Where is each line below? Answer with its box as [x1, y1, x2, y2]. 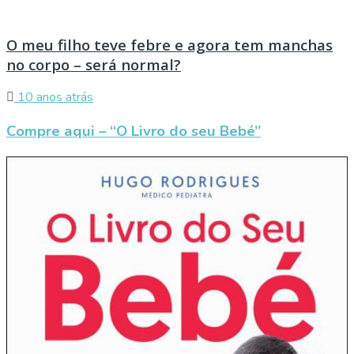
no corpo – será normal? [6, 54, 181, 74]
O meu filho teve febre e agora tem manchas [6, 34, 333, 55]
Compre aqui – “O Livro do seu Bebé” [6, 121, 261, 142]
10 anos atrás [14, 88, 93, 107]
